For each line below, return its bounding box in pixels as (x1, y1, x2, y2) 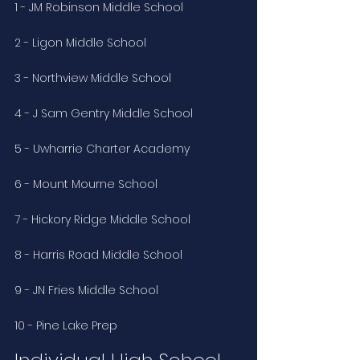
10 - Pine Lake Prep (14, 317, 117, 333)
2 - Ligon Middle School (14, 34, 146, 51)
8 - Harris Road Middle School (14, 246, 182, 263)
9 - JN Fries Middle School (14, 281, 158, 298)
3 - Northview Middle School (14, 69, 171, 86)
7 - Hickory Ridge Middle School (14, 211, 190, 227)
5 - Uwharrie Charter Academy (14, 140, 190, 157)
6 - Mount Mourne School (14, 175, 157, 192)
